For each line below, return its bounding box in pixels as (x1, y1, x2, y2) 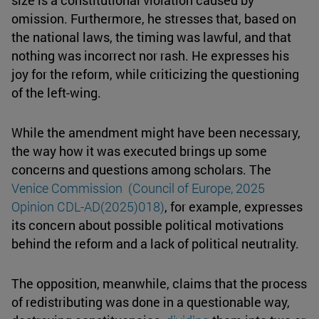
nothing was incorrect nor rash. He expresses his (11, 47, 289, 65)
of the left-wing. (11, 84, 101, 102)
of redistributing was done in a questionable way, (11, 293, 290, 311)
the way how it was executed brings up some (11, 142, 267, 160)
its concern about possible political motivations (11, 216, 283, 234)
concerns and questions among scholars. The (11, 161, 271, 179)
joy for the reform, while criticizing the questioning (11, 66, 299, 83)
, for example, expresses (164, 198, 303, 216)
